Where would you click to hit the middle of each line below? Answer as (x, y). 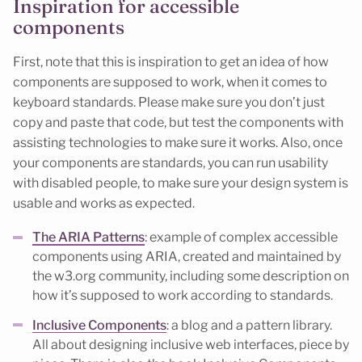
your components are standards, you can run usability (170, 163)
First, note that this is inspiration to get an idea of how (171, 62)
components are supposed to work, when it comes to (170, 82)
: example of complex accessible (241, 237)
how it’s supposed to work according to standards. (183, 295)
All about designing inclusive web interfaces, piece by (191, 344)
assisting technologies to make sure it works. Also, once (178, 143)
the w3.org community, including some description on (191, 276)
